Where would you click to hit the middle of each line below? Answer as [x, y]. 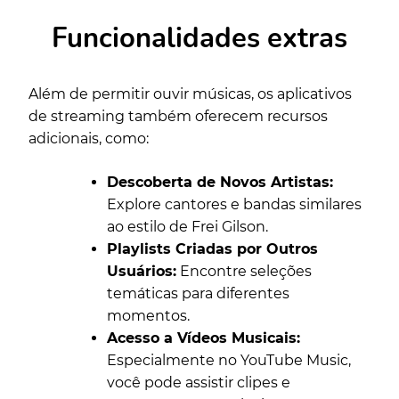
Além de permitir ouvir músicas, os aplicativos [190, 94]
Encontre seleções [244, 271]
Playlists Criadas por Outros [212, 248]
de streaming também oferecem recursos [178, 116]
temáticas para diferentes [198, 293]
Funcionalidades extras [199, 38]
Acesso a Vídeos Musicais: [204, 338]
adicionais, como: [89, 138]
